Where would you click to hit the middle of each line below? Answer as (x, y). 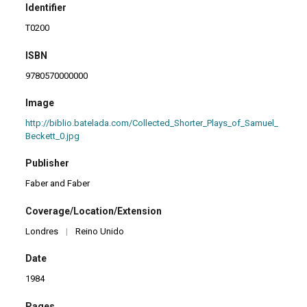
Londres (42, 231)
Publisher (48, 163)
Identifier (46, 8)
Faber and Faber (58, 184)
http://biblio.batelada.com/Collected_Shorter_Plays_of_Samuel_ (152, 123)
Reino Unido (100, 231)
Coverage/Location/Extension (94, 211)
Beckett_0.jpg (53, 136)
